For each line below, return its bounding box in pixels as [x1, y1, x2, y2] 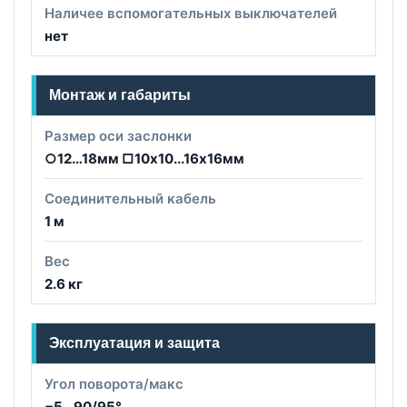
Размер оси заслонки [45, 126, 192, 144]
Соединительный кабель [45, 189, 216, 207]
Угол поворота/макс [45, 374, 184, 392]
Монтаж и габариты [49, 86, 191, 103]
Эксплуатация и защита [49, 334, 220, 351]
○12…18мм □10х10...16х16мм [45, 149, 244, 167]
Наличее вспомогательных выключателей [45, 4, 337, 22]
